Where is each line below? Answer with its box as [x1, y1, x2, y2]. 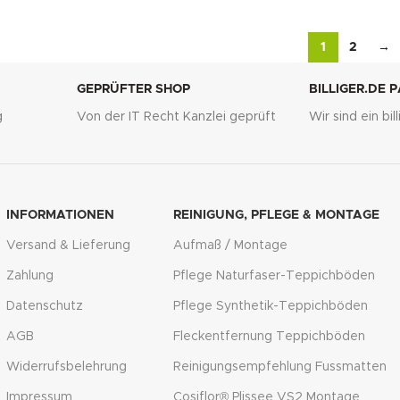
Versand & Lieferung [6, 239, 131, 253]
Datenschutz [6, 300, 84, 313]
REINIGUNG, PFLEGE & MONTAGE [172, 209, 379, 222]
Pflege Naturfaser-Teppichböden [172, 270, 375, 283]
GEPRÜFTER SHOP [77, 83, 191, 96]
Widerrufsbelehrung [6, 361, 128, 374]
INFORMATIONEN [6, 209, 115, 222]
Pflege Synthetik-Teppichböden [172, 300, 368, 313]
